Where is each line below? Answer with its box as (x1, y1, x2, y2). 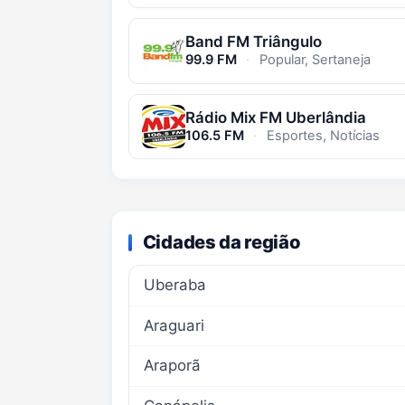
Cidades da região (142, 230, 301, 253)
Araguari (143, 316, 204, 334)
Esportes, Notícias (263, 127, 380, 145)
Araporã (143, 356, 201, 375)
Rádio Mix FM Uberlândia (184, 108, 366, 127)
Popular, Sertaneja (256, 52, 371, 69)
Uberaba (143, 276, 206, 295)
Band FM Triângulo (184, 33, 322, 52)
